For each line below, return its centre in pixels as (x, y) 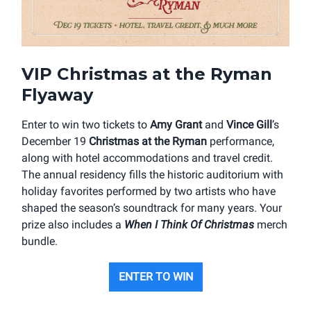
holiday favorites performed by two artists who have (149, 192)
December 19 (55, 142)
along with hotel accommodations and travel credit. (147, 158)
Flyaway (57, 95)
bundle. (40, 242)
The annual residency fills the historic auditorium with (152, 175)
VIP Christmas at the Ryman (147, 74)
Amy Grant (176, 125)
